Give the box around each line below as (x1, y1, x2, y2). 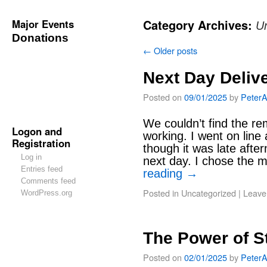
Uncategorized (181, 187, 236, 199)
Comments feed (20, 176, 76, 185)
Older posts (151, 44, 197, 57)
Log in (20, 153, 42, 162)
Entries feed (20, 164, 63, 173)
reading (143, 167, 186, 180)
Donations (12, 32, 69, 44)
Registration (12, 136, 70, 150)
